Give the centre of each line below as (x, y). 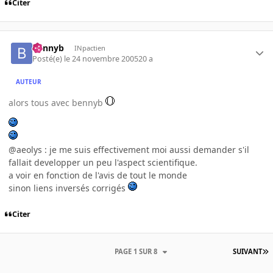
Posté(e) (48, 58)
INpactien (90, 48)
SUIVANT (248, 251)
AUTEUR (29, 82)
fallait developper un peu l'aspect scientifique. (103, 162)
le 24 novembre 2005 (101, 58)
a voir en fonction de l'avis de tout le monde (98, 175)
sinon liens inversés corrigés (68, 188)
